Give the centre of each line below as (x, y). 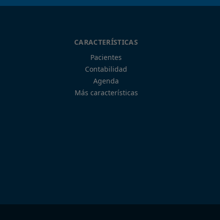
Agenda (106, 81)
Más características (106, 93)
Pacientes (106, 57)
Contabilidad (106, 69)
